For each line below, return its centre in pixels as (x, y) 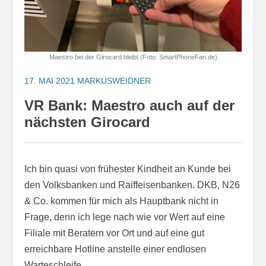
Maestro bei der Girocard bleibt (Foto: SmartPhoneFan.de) (133, 57)
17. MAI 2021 (50, 80)
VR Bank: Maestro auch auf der (129, 105)
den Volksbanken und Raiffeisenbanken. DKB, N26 (132, 185)
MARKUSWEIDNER (114, 80)
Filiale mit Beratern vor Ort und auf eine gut (114, 233)
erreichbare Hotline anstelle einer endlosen (115, 249)
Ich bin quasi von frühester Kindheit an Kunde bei (128, 169)
